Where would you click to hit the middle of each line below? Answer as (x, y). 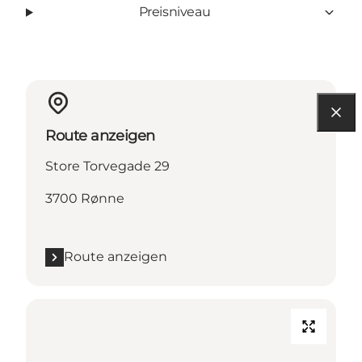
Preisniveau (175, 12)
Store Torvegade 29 (107, 166)
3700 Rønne (85, 199)
